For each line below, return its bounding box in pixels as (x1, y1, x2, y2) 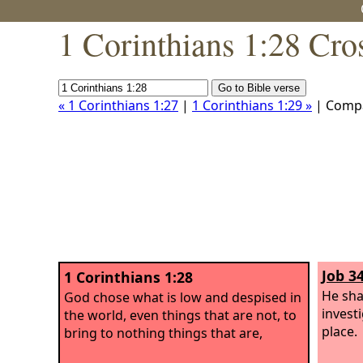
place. (322, 322, 357, 340)
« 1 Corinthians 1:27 (58, 96, 178, 114)
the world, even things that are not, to (64, 305, 297, 324)
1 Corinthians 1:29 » (192, 96, 312, 114)
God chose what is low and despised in (64, 288, 301, 306)
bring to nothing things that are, (64, 323, 263, 342)
